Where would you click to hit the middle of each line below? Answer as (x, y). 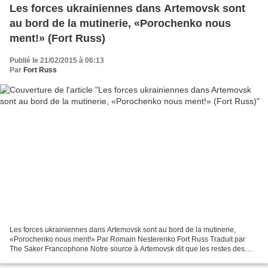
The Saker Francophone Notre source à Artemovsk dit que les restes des (127, 249)
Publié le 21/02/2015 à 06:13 (57, 60)
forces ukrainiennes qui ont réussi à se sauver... (86, 259)
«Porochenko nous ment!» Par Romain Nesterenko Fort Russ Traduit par (127, 240)
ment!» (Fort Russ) (57, 38)
